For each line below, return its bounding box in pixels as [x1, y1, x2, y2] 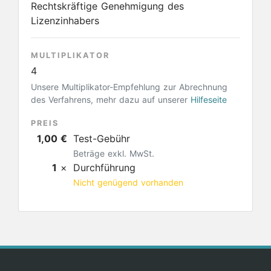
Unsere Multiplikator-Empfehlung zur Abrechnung [31, 82, 227, 92]
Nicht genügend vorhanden [73, 177, 183, 188]
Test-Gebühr [73, 132, 130, 145]
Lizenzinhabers [31, 15, 99, 27]
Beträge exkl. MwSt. [73, 148, 154, 158]
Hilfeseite [191, 94, 227, 105]
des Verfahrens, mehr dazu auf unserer [31, 94, 191, 105]
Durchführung [73, 162, 135, 174]
